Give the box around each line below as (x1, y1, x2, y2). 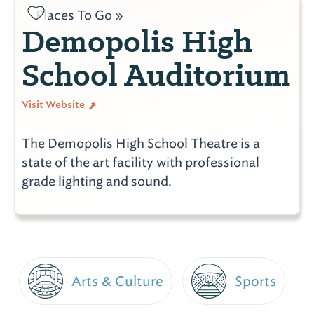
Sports (235, 271, 276, 290)
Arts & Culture (71, 271, 163, 290)
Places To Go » (36, 6, 123, 23)
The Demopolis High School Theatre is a (22, 135, 260, 151)
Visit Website (22, 97, 87, 111)
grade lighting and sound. (22, 172, 172, 189)
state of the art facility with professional (22, 153, 259, 170)
